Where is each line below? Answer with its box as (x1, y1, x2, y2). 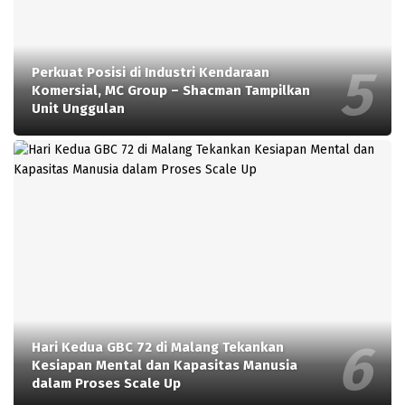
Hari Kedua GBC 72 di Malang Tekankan (32, 339, 284, 356)
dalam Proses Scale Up (32, 375, 181, 392)
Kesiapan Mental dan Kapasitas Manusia (32, 357, 297, 374)
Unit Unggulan (32, 100, 125, 118)
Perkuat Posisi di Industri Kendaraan (32, 64, 269, 81)
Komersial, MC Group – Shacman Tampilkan (32, 82, 310, 99)
